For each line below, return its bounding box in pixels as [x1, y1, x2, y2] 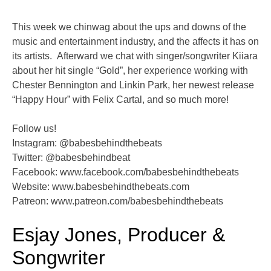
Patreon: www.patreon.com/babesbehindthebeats [12, 196, 223, 207]
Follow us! [12, 123, 56, 134]
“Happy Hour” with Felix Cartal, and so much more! [12, 94, 231, 105]
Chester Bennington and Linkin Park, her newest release [12, 80, 254, 91]
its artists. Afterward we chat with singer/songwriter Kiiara [12, 51, 258, 62]
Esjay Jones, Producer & [12, 224, 225, 246]
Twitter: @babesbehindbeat [12, 152, 130, 163]
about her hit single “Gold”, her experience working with [12, 65, 248, 76]
